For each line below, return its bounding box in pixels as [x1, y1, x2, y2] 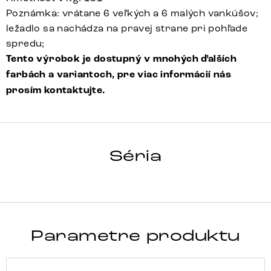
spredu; [6, 38, 45, 50]
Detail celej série [172, 146, 243, 158]
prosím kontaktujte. [6, 84, 105, 97]
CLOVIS [23, 143, 96, 165]
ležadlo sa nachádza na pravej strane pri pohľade [6, 22, 248, 34]
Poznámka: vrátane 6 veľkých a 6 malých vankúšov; [6, 7, 259, 19]
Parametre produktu [31, 226, 240, 246]
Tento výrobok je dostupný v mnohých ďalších [6, 53, 237, 65]
